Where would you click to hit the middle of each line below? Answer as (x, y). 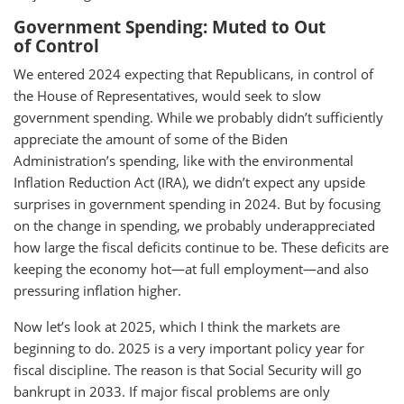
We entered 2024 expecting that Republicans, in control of (193, 74)
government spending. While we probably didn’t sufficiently (198, 117)
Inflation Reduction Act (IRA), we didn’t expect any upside (189, 182)
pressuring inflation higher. (97, 290)
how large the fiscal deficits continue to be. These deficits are (201, 247)
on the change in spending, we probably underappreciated (194, 225)
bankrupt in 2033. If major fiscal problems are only (172, 391)
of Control (56, 46)
